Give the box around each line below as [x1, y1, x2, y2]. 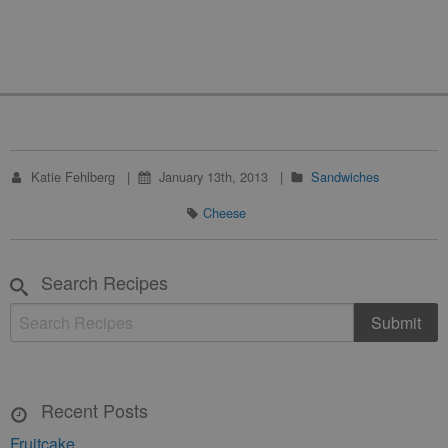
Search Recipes [36, 269, 168, 295]
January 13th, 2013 [158, 167, 272, 186]
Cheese [202, 203, 246, 222]
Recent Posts [36, 397, 148, 423]
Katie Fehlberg [30, 167, 119, 186]
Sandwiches [311, 167, 380, 186]
